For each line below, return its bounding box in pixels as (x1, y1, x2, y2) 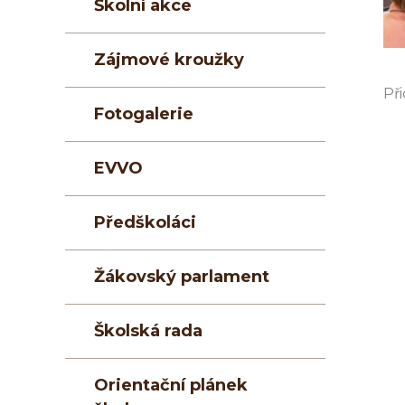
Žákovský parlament (94, 267, 269, 287)
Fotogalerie (94, 104, 193, 125)
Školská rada (94, 321, 202, 342)
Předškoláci (94, 212, 196, 233)
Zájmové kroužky (94, 50, 244, 71)
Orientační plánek (94, 375, 248, 396)
